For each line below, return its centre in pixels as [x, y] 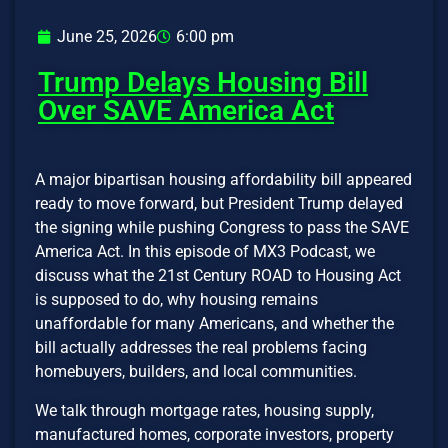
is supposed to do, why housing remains [176, 300]
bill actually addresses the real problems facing [201, 348]
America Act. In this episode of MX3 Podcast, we [205, 252]
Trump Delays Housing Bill [203, 83]
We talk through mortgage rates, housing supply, [204, 410]
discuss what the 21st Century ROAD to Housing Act [218, 276]
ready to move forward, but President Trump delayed [219, 204]
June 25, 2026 [107, 37]
